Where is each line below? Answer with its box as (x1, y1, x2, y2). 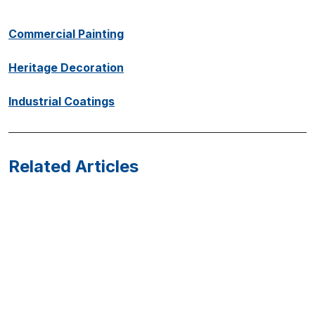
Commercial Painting (8, 27, 124, 41)
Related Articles (8, 156, 139, 176)
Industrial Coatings (8, 94, 115, 108)
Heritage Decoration (8, 60, 124, 75)
